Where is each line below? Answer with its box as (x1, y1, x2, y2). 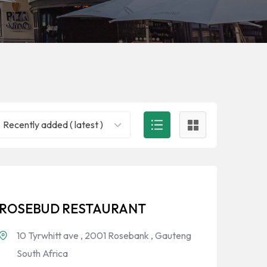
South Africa (17, 247, 68, 259)
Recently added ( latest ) (3, 119, 103, 131)
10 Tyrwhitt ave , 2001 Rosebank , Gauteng (17, 229, 191, 241)
